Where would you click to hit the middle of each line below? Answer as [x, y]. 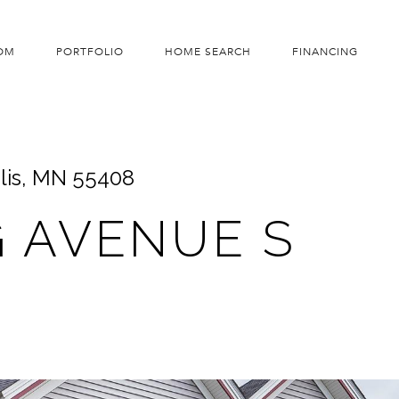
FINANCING [325, 51]
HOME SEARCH [208, 51]
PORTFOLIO [90, 51]
